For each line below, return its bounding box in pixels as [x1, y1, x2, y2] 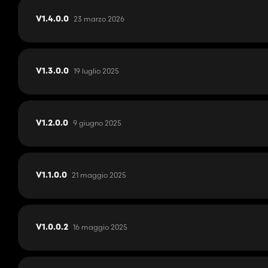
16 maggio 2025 [73, 223, 127, 232]
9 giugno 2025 [73, 118, 121, 128]
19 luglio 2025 [74, 66, 119, 76]
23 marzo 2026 [74, 14, 124, 24]
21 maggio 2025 [72, 170, 126, 180]
